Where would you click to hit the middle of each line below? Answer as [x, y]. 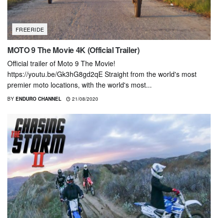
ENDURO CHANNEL [38, 99]
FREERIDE [30, 29]
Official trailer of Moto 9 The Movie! [61, 63]
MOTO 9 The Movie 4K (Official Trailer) [73, 50]
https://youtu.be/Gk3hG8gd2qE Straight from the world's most [102, 74]
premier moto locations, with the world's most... [80, 84]
